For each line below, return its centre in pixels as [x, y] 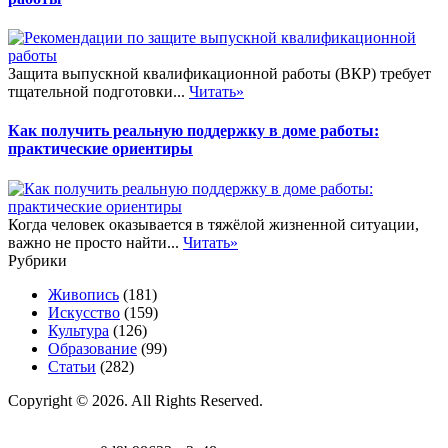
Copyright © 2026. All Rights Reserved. [135, 400]
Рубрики [37, 260]
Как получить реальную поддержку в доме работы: [193, 131]
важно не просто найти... [95, 242]
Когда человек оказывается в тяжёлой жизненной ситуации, [213, 224]
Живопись [83, 294]
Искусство [84, 312]
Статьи [72, 366]
